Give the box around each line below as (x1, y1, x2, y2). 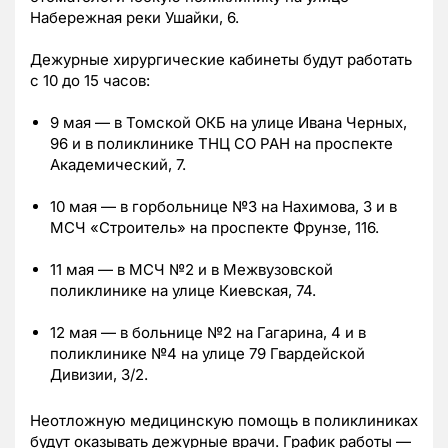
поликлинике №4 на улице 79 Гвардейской (50, 343, 365, 363)
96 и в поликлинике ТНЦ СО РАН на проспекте (50, 133, 393, 153)
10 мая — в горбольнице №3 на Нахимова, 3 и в (50, 196, 397, 216)
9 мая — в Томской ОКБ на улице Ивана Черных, (50, 112, 407, 132)
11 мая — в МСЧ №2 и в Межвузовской (50, 259, 333, 279)
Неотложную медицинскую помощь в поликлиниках (30, 410, 418, 430)
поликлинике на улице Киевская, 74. (50, 280, 316, 300)
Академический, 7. (50, 154, 186, 174)
